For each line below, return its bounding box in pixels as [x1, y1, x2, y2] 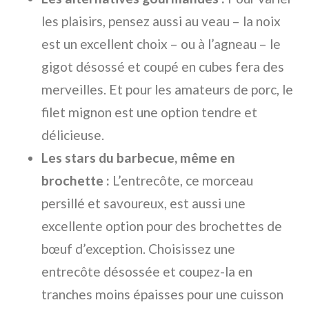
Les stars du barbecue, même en [41, 150, 235, 166]
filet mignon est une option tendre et [41, 104, 257, 121]
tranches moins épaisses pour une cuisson [41, 286, 283, 303]
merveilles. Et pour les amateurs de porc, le [41, 81, 293, 98]
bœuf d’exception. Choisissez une [41, 241, 235, 257]
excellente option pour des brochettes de [41, 218, 282, 235]
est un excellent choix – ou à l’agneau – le [41, 36, 281, 52]
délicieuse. [41, 127, 104, 143]
